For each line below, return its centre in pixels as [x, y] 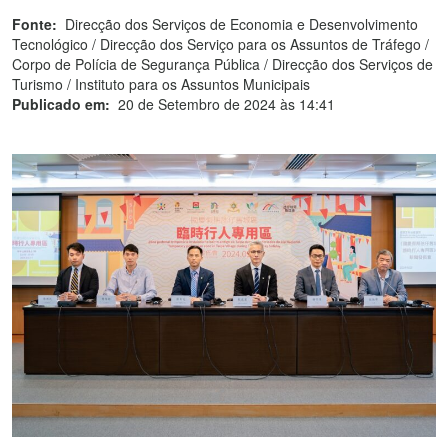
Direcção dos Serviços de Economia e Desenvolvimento [241, 24]
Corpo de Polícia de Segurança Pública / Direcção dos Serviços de [222, 64]
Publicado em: [61, 104]
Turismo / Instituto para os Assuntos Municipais [161, 84]
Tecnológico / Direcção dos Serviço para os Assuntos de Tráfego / [220, 44]
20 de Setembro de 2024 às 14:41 [226, 104]
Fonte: [34, 24]
